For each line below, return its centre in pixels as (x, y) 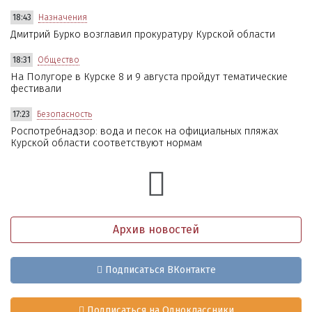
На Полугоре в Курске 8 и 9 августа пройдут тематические (149, 77)
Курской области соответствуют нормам (106, 143)
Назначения (63, 17)
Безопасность (64, 114)
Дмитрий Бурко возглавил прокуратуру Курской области (143, 34)
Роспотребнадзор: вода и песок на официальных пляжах (145, 131)
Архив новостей (156, 229)
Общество (58, 60)
